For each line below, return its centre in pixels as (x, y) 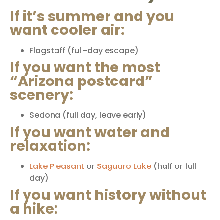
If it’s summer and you (92, 16)
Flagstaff (47, 50)
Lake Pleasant (57, 166)
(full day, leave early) (103, 115)
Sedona (45, 115)
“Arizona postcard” (81, 81)
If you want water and (90, 132)
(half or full (174, 166)
